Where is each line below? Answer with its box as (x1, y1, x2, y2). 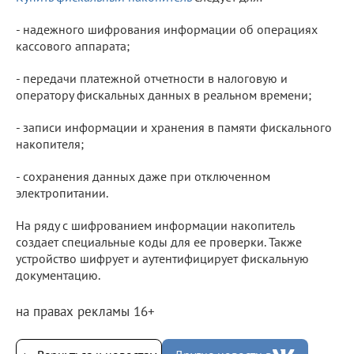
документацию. (16, 266, 100, 283)
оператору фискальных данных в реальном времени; (16, 86, 311, 103)
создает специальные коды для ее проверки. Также (16, 233, 302, 250)
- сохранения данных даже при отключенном (16, 168, 270, 184)
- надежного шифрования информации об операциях (16, 21, 318, 37)
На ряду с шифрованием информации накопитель (16, 217, 294, 233)
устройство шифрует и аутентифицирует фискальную (16, 250, 309, 266)
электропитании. (16, 184, 108, 201)
